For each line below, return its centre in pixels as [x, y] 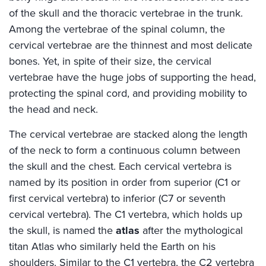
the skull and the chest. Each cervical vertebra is [120, 166]
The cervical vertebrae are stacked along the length [128, 134]
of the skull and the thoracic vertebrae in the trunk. [126, 13]
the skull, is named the [62, 230]
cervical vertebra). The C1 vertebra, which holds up [126, 214]
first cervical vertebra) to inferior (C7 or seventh [117, 198]
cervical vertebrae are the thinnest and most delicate [131, 45]
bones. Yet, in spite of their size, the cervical [110, 61]
